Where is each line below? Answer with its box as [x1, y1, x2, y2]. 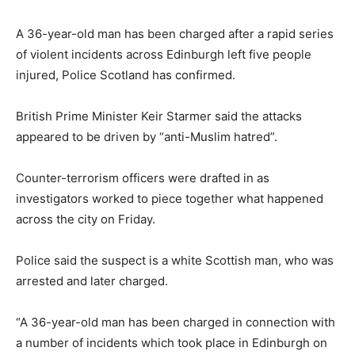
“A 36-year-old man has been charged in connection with [16, 314, 335, 330]
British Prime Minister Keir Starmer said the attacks [16, 108, 302, 124]
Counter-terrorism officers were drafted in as [16, 170, 269, 185]
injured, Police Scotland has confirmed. [16, 67, 235, 82]
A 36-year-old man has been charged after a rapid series [16, 25, 334, 41]
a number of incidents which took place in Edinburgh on [16, 334, 327, 350]
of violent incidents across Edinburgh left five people [16, 46, 311, 62]
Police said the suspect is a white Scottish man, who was [16, 252, 334, 268]
